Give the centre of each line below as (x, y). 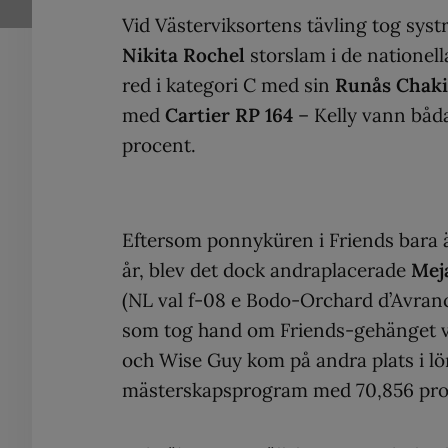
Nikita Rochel (183, 55)
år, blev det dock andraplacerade (266, 270)
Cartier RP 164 (229, 115)
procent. (159, 145)
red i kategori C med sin (228, 85)
